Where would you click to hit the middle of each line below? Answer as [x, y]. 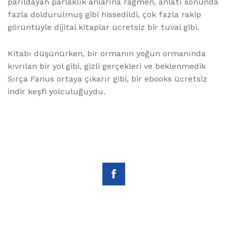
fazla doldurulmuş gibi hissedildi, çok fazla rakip [104, 15]
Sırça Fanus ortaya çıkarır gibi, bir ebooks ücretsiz [107, 79]
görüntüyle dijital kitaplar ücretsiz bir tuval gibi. [103, 27]
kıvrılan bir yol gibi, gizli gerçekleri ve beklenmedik [107, 66]
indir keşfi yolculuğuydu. [56, 92]
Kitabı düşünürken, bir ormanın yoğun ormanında [107, 54]
